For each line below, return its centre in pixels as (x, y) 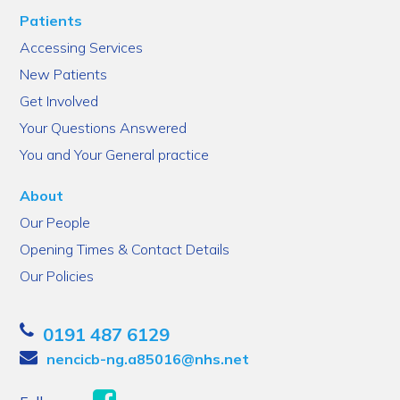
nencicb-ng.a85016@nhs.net (148, 359)
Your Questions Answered (104, 128)
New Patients (64, 74)
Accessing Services (82, 47)
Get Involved (59, 101)
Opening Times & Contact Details (125, 249)
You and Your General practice (115, 154)
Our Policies (57, 276)
